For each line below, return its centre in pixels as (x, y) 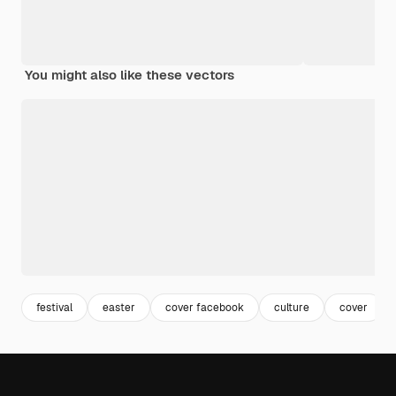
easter (119, 307)
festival (54, 307)
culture (292, 307)
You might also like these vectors (129, 75)
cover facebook (205, 307)
